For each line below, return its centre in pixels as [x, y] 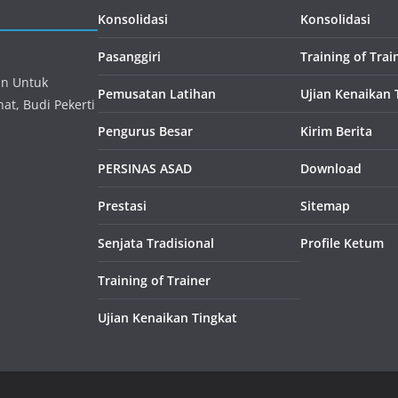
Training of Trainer [154, 280]
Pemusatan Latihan [157, 94]
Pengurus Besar [145, 131]
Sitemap [325, 206]
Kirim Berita [336, 131]
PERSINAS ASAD [145, 168]
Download [331, 168]
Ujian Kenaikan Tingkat [167, 318]
